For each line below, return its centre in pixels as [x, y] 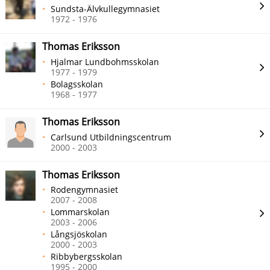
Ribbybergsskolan [87, 257]
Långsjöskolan [79, 234]
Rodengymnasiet [85, 190]
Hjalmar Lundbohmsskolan [105, 61]
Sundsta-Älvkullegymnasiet [105, 9]
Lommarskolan [80, 212]
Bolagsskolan [77, 84]
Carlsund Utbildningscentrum [111, 137]
